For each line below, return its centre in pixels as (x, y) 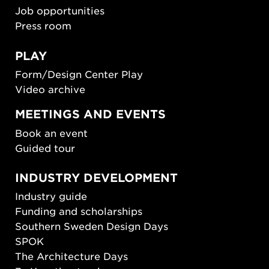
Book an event (51, 132)
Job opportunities (60, 11)
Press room (43, 26)
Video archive (50, 89)
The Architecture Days (71, 256)
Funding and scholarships (79, 211)
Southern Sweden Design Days (92, 226)
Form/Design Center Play (79, 74)
